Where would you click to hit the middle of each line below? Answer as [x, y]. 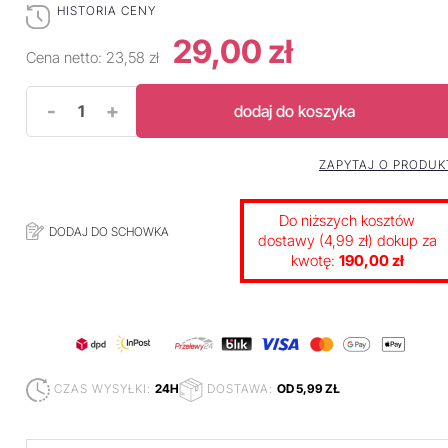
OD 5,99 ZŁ [308, 389]
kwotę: [314, 260]
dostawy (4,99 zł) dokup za [347, 240]
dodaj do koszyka [295, 111]
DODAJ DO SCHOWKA [109, 231]
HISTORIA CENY [106, 10]
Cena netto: [66, 57]
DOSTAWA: [240, 389]
